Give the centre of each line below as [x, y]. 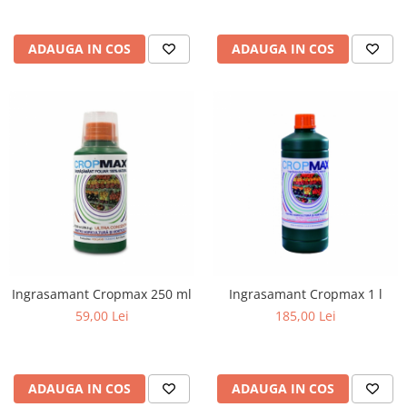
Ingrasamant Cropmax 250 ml [102, 294]
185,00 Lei [305, 316]
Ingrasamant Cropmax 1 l [305, 294]
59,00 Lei [102, 316]
